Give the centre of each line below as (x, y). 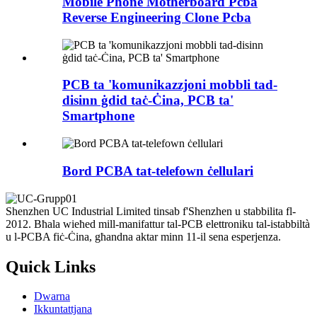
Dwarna (52, 296)
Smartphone (98, 116)
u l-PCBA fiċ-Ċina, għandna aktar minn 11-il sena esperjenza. (143, 236)
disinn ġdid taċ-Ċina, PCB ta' (148, 100)
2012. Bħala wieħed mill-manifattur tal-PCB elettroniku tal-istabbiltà (158, 224)
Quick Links (51, 266)
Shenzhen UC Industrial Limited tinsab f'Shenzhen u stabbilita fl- (151, 211)
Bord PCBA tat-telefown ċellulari (158, 171)
